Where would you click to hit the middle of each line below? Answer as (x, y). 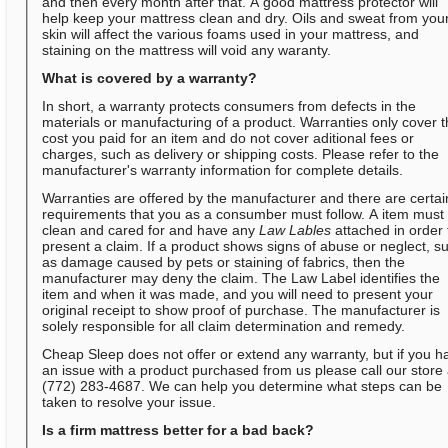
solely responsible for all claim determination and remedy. (224, 326)
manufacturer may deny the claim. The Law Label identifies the (241, 278)
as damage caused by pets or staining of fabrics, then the (224, 262)
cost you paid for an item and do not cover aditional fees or (228, 138)
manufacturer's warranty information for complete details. (223, 170)
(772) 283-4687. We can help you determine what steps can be (242, 386)
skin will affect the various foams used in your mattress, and (231, 34)
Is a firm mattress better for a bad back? (178, 430)
